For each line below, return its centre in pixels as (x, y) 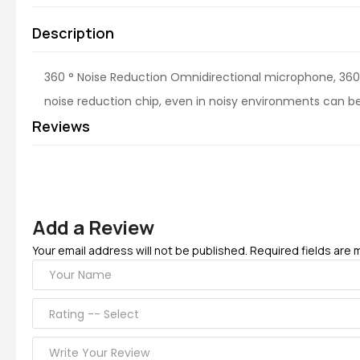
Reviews (61, 126)
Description (73, 33)
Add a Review (93, 227)
